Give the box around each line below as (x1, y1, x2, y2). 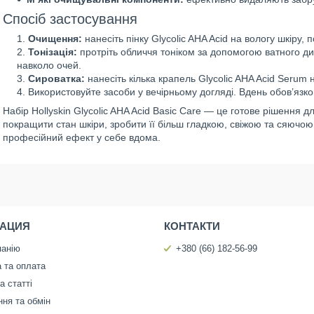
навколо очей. (17, 60, 81, 71)
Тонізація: (28, 46, 77, 57)
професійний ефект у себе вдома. (3, 132, 161, 143)
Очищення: (28, 33, 82, 44)
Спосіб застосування (3, 11, 137, 27)
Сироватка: (28, 73, 85, 84)
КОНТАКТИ (163, 220, 220, 232)
